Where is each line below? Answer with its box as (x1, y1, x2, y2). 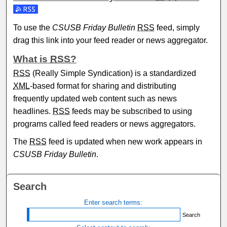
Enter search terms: (84, 198, 143, 206)
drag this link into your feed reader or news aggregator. (13, 36, 208, 45)
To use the (13, 23, 53, 32)
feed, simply (155, 23, 200, 32)
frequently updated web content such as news (13, 94, 177, 103)
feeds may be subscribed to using (70, 107, 193, 116)
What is (13, 54, 51, 65)
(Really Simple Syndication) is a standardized (30, 69, 197, 78)
